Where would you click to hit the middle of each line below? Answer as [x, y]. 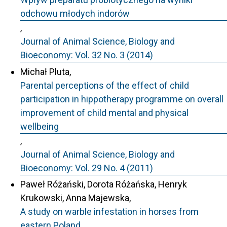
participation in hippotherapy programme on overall [122, 99]
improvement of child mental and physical [104, 112]
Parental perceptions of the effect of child [105, 85]
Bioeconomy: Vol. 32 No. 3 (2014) [87, 55]
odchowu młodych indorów [75, 13]
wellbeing [40, 126]
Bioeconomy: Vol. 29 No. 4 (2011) [87, 168]
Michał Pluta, [46, 71]
